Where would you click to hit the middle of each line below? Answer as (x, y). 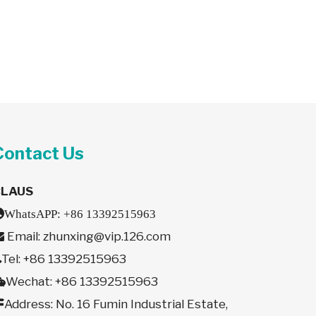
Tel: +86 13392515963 (64, 259)
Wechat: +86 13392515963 (82, 281)
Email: (24, 236)
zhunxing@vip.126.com (107, 236)
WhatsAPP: (34, 213)
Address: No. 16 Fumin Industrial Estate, (116, 304)
